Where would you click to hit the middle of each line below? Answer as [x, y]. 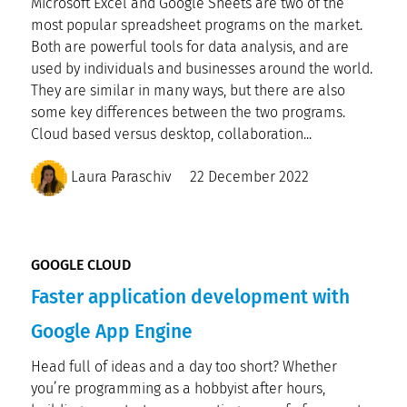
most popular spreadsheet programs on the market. [197, 25]
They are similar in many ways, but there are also [188, 90]
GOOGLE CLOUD [81, 265]
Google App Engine [112, 332]
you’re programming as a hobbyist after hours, [178, 388]
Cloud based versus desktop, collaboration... [171, 134]
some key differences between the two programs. [188, 112]
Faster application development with [190, 297]
